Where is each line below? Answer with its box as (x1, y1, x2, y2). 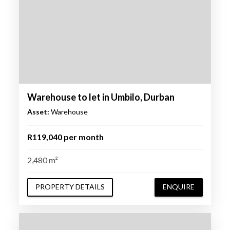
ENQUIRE (163, 182, 195, 191)
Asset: (27, 107, 49, 116)
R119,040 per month (27, 131, 104, 142)
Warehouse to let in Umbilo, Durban (27, 91, 175, 103)
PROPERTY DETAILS (35, 182, 105, 191)
